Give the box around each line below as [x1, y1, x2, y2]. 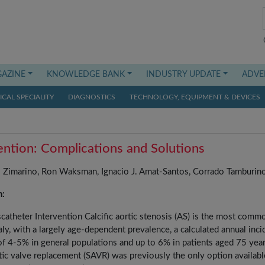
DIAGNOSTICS [68, 93, 115, 101]
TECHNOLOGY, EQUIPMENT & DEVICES [130, 93, 260, 101]
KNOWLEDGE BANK [47, 70, 125, 79]
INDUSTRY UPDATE [146, 70, 221, 79]
